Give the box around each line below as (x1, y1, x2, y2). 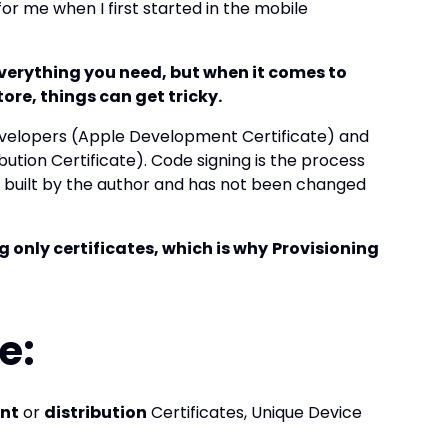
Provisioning (272, 237, 379, 260)
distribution (44, 401, 147, 424)
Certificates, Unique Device (147, 401, 362, 424)
